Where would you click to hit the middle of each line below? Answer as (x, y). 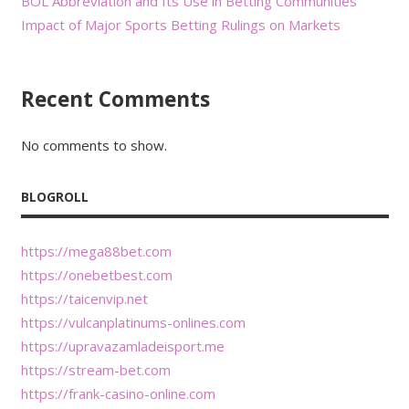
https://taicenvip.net (84, 298)
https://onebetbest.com (96, 274)
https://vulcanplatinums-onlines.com (133, 322)
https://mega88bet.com (96, 251)
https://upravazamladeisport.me (122, 346)
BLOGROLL (54, 197)
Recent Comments (115, 99)
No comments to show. (94, 146)
